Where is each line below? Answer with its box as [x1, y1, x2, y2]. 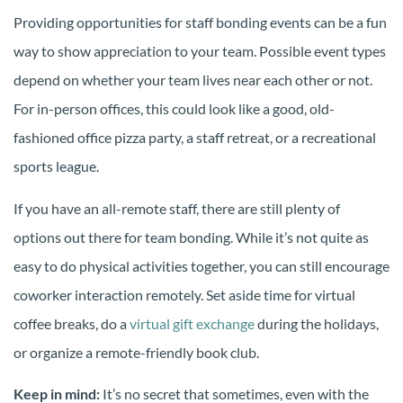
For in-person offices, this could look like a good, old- [13, 100, 335, 118]
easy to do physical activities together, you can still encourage [13, 256, 390, 274]
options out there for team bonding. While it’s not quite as [13, 228, 369, 246]
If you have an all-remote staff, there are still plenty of [13, 199, 340, 217]
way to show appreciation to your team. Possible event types [13, 42, 386, 60]
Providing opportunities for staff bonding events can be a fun [13, 13, 387, 31]
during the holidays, [255, 314, 379, 332]
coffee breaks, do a [13, 314, 130, 332]
